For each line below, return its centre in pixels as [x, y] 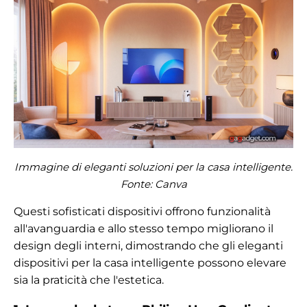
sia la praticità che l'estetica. [89, 280]
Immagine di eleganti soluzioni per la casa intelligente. [153, 167]
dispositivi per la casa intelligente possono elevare [150, 262]
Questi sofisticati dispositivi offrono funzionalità [142, 211]
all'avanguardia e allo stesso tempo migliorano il [144, 228]
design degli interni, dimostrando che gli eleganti [148, 245]
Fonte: [137, 184]
